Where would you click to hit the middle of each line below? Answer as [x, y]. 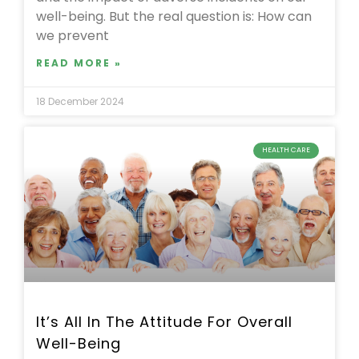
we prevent [73, 36]
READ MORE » [79, 63]
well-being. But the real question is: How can [174, 17]
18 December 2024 [80, 102]
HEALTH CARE [286, 150]
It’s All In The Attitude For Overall [164, 322]
